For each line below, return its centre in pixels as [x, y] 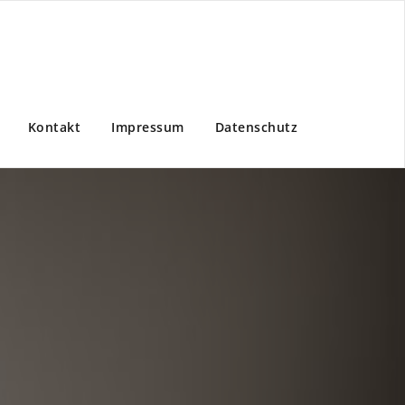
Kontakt [54, 127]
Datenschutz [256, 127]
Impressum [148, 127]
